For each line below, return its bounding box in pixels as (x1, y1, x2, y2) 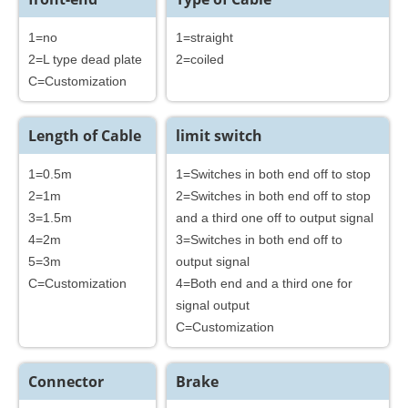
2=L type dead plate (28, 51, 142, 66)
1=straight (176, 29, 234, 45)
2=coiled (176, 51, 225, 66)
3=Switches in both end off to (176, 231, 343, 247)
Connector (28, 371, 104, 392)
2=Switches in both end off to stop (176, 188, 372, 203)
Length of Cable (28, 125, 141, 146)
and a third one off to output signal (176, 209, 374, 225)
